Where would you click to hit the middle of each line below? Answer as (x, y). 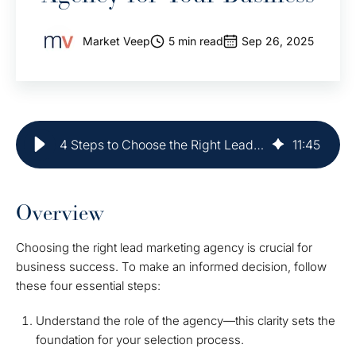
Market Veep (116, 41)
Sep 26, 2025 (277, 41)
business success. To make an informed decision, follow (171, 267)
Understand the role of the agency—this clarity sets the (186, 321)
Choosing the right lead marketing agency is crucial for (164, 248)
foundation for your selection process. (140, 340)
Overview (60, 213)
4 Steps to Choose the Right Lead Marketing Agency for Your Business (259, 145)
